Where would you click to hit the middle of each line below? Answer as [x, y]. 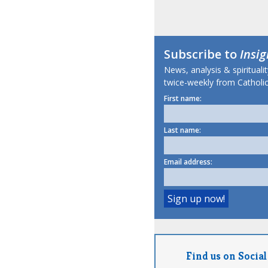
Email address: [188, 162]
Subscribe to [202, 54]
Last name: [182, 130]
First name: [182, 99]
